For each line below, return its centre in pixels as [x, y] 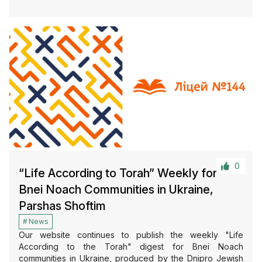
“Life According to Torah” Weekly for [118, 173]
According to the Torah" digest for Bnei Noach [131, 247]
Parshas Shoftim [62, 206]
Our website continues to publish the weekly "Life [131, 235]
